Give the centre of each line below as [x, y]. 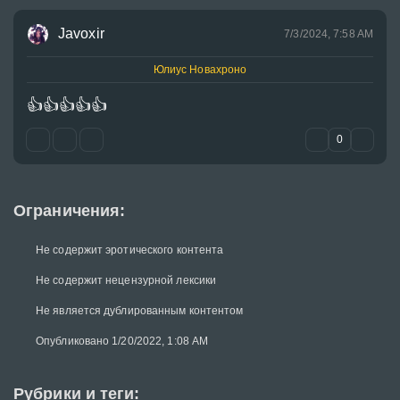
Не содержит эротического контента [130, 250]
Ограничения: [70, 211]
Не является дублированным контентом [140, 311]
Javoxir [81, 33]
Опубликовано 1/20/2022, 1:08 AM [122, 341]
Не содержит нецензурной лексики [126, 280]
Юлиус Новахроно [200, 70]
